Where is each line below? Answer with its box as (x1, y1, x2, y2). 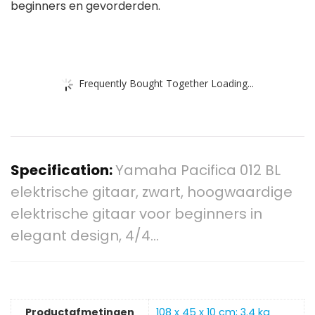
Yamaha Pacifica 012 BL (115, 160, 281, 181)
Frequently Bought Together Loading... (79, 76, 254, 90)
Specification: (11, 160, 115, 181)
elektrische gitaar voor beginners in (11, 204, 262, 224)
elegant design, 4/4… (11, 226, 159, 246)
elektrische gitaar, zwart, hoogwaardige (11, 182, 292, 202)
